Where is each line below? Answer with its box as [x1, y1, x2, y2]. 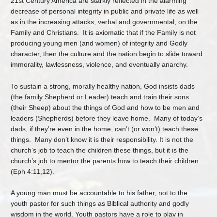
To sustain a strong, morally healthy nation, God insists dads [11, 82, 195, 90]
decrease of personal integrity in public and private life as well [11, 7, 199, 15]
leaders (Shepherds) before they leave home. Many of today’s [11, 114, 203, 122]
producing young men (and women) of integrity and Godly [11, 39, 188, 47]
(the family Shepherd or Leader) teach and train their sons [11, 93, 189, 101]
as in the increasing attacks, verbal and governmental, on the [11, 18, 198, 26]
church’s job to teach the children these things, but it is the [11, 146, 189, 154]
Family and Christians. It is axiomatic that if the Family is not [11, 29, 196, 36]
